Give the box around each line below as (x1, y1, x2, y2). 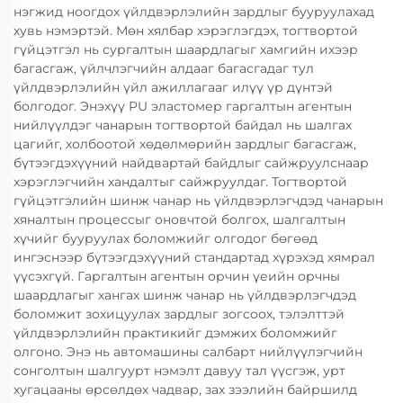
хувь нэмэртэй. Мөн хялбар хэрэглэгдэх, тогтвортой (13, 22, 358, 39)
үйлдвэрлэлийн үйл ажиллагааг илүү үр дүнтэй (13, 79, 333, 95)
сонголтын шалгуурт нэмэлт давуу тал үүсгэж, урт (13, 363, 345, 379)
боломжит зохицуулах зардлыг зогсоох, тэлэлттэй (13, 306, 345, 322)
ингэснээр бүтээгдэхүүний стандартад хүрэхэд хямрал (13, 249, 375, 265)
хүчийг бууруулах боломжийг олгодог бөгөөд (13, 230, 318, 246)
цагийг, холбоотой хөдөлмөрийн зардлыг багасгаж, (13, 136, 356, 152)
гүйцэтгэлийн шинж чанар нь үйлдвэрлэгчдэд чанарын (13, 193, 383, 209)
